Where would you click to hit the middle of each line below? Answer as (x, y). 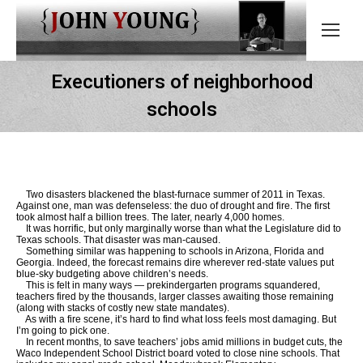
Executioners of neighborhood (181, 82)
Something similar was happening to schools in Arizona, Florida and (170, 251)
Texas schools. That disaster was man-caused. (118, 239)
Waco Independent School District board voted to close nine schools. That (178, 353)
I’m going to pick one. (63, 330)
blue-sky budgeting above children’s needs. (112, 273)
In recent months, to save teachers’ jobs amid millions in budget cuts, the (179, 342)
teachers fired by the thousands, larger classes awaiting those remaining (175, 296)
